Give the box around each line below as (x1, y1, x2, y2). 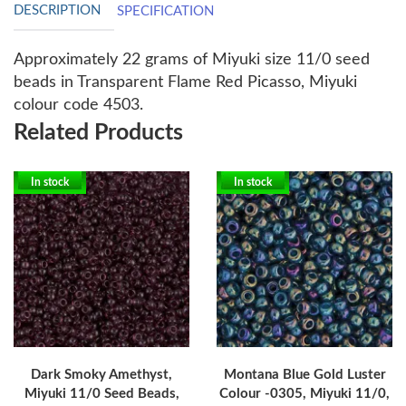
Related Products (14, 121, 183, 145)
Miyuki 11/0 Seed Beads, (24, 387, 179, 401)
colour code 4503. (14, 97, 148, 114)
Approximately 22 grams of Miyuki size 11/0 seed (14, 52, 370, 69)
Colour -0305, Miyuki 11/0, (219, 387, 390, 401)
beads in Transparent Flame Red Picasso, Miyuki (14, 74, 357, 92)
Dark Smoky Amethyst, (31, 368, 172, 382)
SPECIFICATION (117, 5, 214, 19)
